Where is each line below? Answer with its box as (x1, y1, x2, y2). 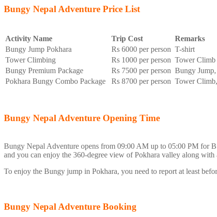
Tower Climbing (5, 55, 58, 64)
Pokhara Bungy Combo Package (5, 77, 109, 85)
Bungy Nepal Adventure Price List (4, 3, 142, 14)
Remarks (175, 34, 207, 43)
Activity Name (5, 34, 52, 43)
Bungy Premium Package (5, 66, 85, 75)
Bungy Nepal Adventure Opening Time (4, 112, 162, 123)
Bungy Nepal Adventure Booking (4, 201, 139, 212)
